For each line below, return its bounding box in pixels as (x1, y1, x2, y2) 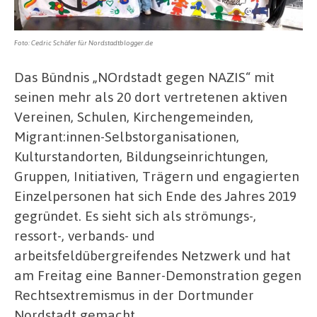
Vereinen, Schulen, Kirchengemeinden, (14, 108, 253, 126)
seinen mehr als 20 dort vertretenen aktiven (14, 88, 287, 106)
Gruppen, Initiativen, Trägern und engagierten (14, 167, 299, 185)
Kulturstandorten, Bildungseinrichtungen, (14, 147, 268, 166)
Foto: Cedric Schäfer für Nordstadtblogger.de (14, 38, 153, 47)
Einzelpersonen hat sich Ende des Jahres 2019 (14, 187, 296, 205)
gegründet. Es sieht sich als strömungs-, (14, 207, 256, 225)
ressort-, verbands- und (14, 226, 155, 245)
